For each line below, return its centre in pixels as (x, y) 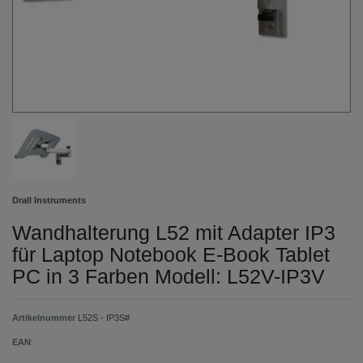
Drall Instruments (49, 200)
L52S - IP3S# (104, 317)
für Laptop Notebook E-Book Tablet (171, 254)
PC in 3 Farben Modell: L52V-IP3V (169, 276)
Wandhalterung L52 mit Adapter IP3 (174, 232)
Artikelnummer (45, 317)
